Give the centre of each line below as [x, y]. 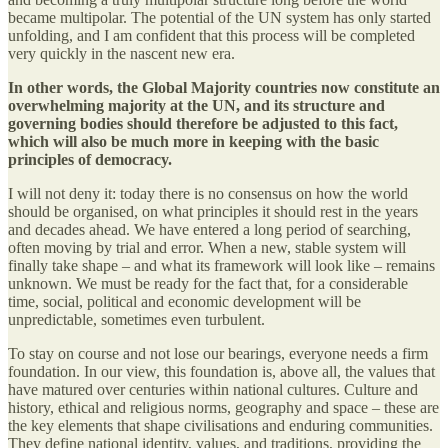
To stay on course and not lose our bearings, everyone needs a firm [218, 353]
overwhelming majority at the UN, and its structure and [196, 105]
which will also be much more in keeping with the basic [193, 141]
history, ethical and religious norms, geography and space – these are [223, 407]
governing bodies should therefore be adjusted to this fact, [203, 123]
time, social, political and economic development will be [184, 301]
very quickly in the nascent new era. [121, 53]
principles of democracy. [90, 159]
